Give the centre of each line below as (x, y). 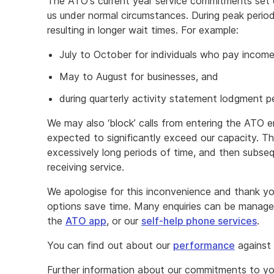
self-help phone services (199, 221)
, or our (124, 221)
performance (204, 245)
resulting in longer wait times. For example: (143, 30)
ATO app (86, 221)
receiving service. (86, 167)
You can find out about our (110, 245)
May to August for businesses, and (139, 76)
